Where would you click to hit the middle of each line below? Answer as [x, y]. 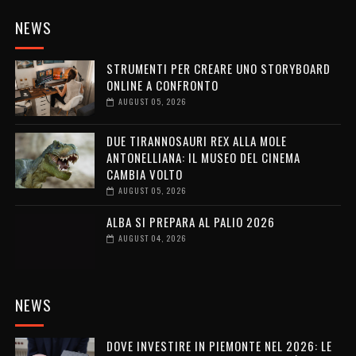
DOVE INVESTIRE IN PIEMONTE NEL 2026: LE [219, 345]
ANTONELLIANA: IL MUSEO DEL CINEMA [203, 157]
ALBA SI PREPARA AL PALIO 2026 [190, 221]
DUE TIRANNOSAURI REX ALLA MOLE [196, 140]
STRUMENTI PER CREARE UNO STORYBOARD [218, 68]
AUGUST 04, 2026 [152, 238]
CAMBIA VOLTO [144, 174]
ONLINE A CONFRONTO [162, 85]
